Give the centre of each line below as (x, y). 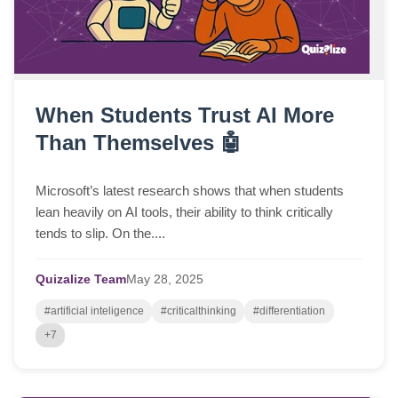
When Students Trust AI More (185, 115)
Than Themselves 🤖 (139, 143)
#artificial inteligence (94, 311)
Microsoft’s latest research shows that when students (190, 191)
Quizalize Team (81, 280)
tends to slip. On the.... (100, 234)
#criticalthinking (198, 311)
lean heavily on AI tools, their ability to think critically (184, 212)
